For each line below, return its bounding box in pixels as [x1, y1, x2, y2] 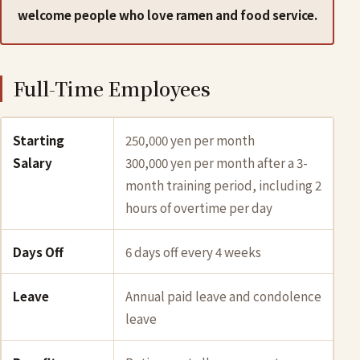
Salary [13, 153, 52, 171]
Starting [13, 131, 64, 149]
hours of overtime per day [125, 198, 272, 216]
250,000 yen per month [125, 131, 255, 149]
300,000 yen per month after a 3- [125, 153, 308, 171]
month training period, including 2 [125, 176, 321, 194]
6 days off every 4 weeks [125, 243, 261, 260]
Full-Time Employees [14, 75, 211, 102]
